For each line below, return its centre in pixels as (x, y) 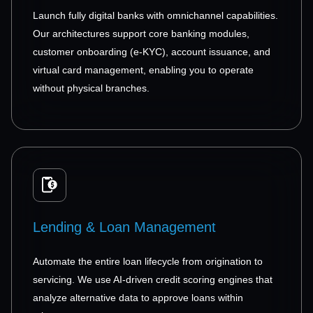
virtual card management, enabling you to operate (143, 70)
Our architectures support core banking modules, (141, 33)
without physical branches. (91, 88)
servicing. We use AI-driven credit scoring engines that (153, 279)
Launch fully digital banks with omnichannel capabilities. (155, 15)
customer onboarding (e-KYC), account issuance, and (152, 51)
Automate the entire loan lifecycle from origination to (148, 261)
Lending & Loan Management (124, 227)
